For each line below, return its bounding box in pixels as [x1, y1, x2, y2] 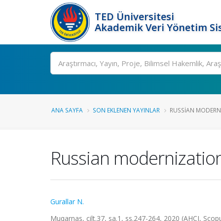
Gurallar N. [50, 197, 84, 206]
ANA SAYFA [51, 106, 83, 114]
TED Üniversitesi [95, 10, 174, 23]
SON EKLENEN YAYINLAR [93, 106, 160, 114]
